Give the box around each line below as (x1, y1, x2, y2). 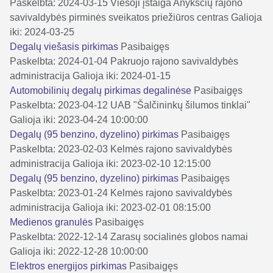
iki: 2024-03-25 (10, 26, 74, 37)
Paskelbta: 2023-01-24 (10, 187, 108, 198)
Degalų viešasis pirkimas (10, 41, 121, 52)
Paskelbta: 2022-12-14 (10, 231, 108, 242)
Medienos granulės (10, 216, 95, 227)
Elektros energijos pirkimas (10, 260, 129, 271)
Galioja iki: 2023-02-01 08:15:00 (73, 202, 211, 213)
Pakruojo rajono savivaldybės (110, 55, 238, 66)
